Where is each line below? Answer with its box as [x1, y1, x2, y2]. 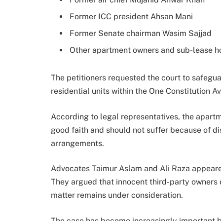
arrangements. [51, 138, 104, 148]
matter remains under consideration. [51, 190, 183, 200]
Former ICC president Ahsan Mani [70, 12, 193, 22]
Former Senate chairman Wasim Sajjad [70, 29, 212, 38]
